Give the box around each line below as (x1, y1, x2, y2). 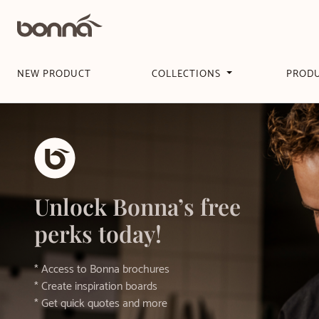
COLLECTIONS (152, 66, 224, 83)
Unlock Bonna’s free (34, 191, 241, 221)
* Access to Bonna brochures (34, 260, 169, 279)
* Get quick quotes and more (34, 294, 167, 313)
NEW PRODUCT (17, 66, 91, 83)
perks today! (34, 218, 162, 249)
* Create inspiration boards (34, 277, 157, 296)
